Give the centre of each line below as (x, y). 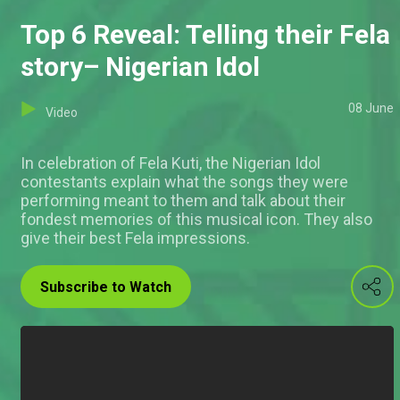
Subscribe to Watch (106, 287)
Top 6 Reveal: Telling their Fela (205, 35)
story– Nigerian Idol (140, 67)
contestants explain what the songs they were (184, 182)
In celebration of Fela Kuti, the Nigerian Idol (171, 163)
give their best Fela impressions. (135, 238)
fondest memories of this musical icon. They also (196, 220)
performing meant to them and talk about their (183, 201)
